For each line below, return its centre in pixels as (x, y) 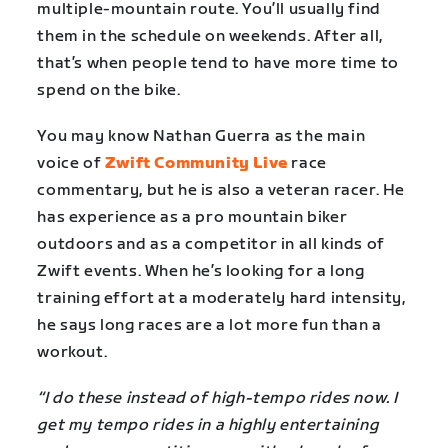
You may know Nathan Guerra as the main (201, 136)
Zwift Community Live (196, 163)
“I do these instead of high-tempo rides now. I (217, 399)
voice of (71, 163)
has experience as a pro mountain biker (192, 217)
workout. (72, 352)
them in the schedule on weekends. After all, (210, 36)
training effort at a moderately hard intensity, (221, 298)
